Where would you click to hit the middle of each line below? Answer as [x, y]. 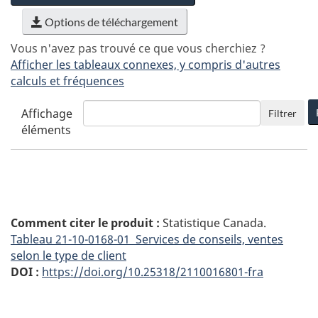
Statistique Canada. [213, 223]
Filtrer [283, 113]
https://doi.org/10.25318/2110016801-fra [153, 272]
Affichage [47, 114]
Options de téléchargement [110, 22]
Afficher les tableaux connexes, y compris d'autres [146, 65]
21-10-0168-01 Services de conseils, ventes [168, 240]
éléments [46, 130]
